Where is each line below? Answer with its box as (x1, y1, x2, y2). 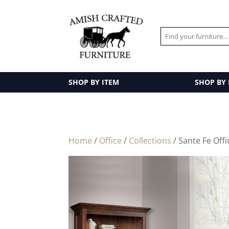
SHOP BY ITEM (68, 77, 120, 87)
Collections (129, 135, 172, 146)
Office (99, 135, 122, 146)
